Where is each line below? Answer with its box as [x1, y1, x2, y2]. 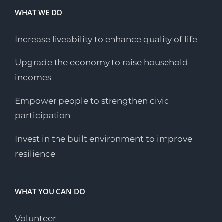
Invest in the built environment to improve [15, 134, 192, 144]
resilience [15, 149, 55, 159]
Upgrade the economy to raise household [15, 57, 188, 68]
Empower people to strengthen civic [15, 96, 169, 106]
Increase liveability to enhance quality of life [15, 34, 197, 45]
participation [15, 111, 70, 121]
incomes [15, 72, 51, 83]
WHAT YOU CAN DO [15, 186, 85, 197]
